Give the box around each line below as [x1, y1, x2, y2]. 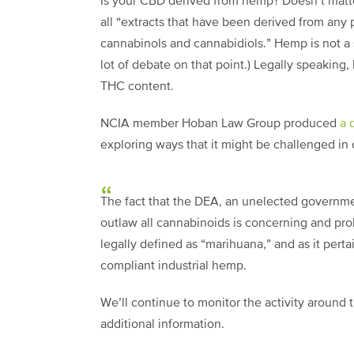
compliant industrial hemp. [100, 260, 247, 273]
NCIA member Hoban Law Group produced [100, 118, 340, 130]
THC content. [100, 81, 174, 93]
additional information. [100, 318, 224, 331]
